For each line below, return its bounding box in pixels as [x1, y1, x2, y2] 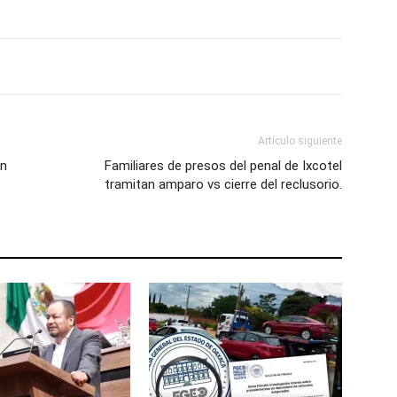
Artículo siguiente [258, 135, 342, 147]
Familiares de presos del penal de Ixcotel [105, 158, 342, 174]
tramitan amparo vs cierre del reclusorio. [105, 176, 342, 192]
